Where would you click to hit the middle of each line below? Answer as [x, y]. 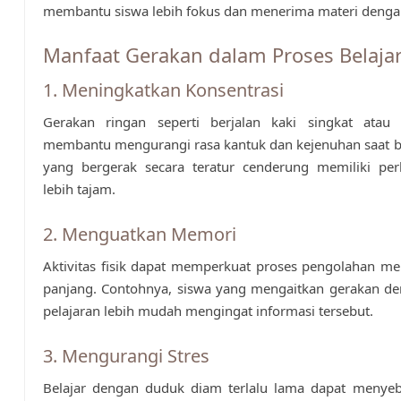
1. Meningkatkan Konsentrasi [163, 90]
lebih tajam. [79, 189]
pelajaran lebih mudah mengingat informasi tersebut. [208, 311]
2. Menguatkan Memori [139, 235]
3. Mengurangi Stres [126, 356]
